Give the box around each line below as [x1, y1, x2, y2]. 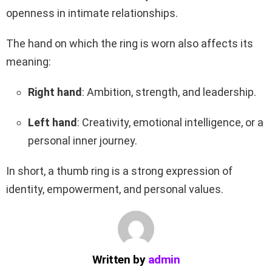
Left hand [28, 116, 77, 129]
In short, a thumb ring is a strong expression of [6, 165, 233, 177]
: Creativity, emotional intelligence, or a [77, 116, 263, 129]
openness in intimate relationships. [6, 7, 178, 19]
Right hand [28, 86, 82, 98]
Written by [92, 253, 148, 267]
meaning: [6, 55, 51, 68]
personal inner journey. [28, 134, 137, 147]
